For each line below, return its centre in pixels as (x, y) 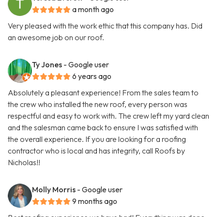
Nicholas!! (24, 163)
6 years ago (92, 76)
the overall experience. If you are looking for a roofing (97, 139)
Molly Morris (54, 190)
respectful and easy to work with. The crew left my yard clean (108, 116)
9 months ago (95, 201)
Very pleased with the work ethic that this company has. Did (105, 26)
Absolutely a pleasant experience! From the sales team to (103, 93)
